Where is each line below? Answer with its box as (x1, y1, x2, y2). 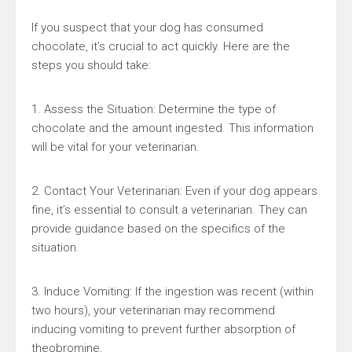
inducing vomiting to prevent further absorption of (31, 322, 295, 336)
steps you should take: (31, 58, 151, 72)
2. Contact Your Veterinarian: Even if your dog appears (31, 184, 317, 198)
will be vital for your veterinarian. (31, 140, 200, 154)
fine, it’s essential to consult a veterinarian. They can (31, 203, 307, 217)
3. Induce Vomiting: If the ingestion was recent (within (31, 284, 313, 299)
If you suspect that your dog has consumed (31, 20, 263, 35)
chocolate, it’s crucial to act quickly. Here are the (31, 39, 290, 53)
